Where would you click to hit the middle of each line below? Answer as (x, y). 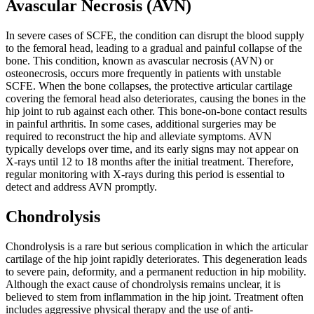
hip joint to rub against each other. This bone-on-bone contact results (156, 111)
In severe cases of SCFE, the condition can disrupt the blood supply (155, 36)
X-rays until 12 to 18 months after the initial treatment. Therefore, (150, 162)
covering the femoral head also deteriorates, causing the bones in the (156, 99)
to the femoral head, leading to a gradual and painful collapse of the (154, 48)
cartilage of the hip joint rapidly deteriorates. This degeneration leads (156, 259)
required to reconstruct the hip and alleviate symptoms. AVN (139, 137)
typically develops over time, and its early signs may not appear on (152, 149)
